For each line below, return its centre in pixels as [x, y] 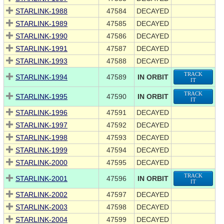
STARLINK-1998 [41, 138]
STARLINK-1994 [41, 77]
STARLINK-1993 [41, 61]
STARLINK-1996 [41, 113]
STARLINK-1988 [41, 11]
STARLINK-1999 [41, 150]
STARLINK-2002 [41, 195]
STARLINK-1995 [41, 97]
